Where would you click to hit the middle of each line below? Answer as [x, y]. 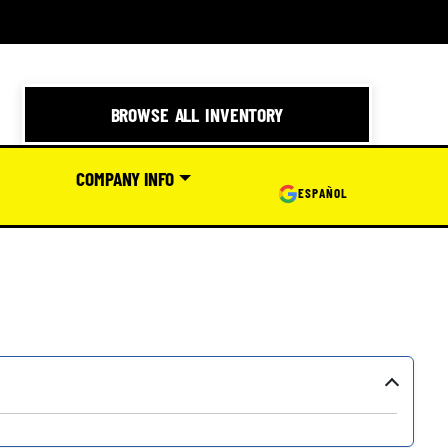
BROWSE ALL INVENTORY [196, 113]
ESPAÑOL [323, 193]
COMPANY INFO [125, 178]
